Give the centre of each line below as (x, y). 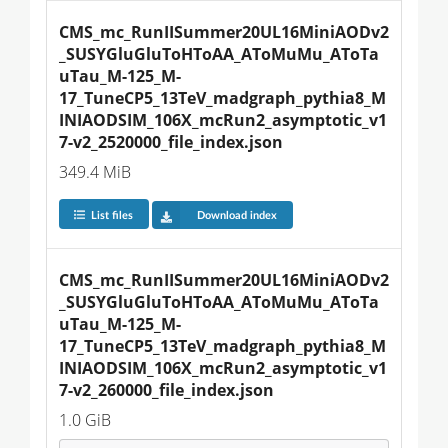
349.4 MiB (95, 172)
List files (111, 215)
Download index (236, 215)
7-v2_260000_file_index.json (166, 390)
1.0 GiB (85, 420)
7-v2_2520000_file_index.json (171, 142)
